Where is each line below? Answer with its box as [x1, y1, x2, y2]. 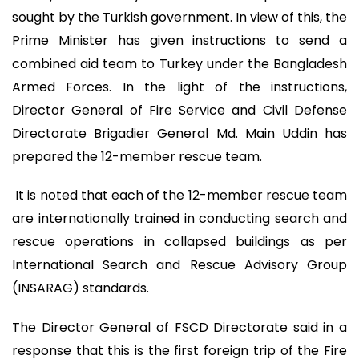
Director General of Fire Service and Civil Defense [12, 100, 347, 119]
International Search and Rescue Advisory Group [12, 256, 347, 275]
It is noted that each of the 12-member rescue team [12, 186, 347, 205]
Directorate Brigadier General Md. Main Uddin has [12, 123, 347, 143]
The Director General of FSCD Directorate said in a [12, 317, 347, 337]
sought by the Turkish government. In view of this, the [12, 7, 347, 26]
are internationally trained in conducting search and [12, 209, 347, 228]
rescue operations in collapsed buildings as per [12, 232, 347, 252]
